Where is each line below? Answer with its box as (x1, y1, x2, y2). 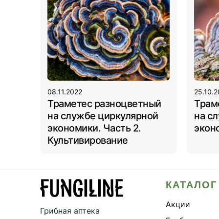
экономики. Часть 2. (47, 122, 141, 134)
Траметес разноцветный (47, 97, 161, 109)
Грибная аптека (40, 206, 100, 216)
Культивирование (47, 134, 128, 146)
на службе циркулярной (47, 109, 158, 122)
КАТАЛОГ (166, 179, 217, 190)
